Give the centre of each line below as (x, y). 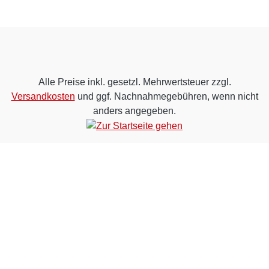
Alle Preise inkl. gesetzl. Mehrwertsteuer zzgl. (134, 82)
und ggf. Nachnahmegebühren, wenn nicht (166, 97)
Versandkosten (43, 97)
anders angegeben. (134, 111)
